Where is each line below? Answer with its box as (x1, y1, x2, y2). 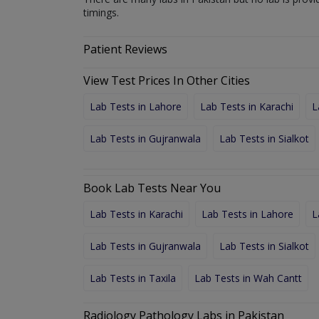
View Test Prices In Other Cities (83, 72, 250, 88)
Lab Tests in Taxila (90, 271, 176, 285)
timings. (83, 5, 119, 19)
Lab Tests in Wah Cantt (194, 271, 302, 285)
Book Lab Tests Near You (83, 179, 221, 196)
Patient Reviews (83, 41, 167, 57)
